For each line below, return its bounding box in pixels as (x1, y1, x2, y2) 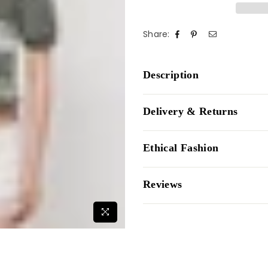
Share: (143, 28, 170, 40)
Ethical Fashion (143, 142, 219, 154)
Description (143, 69, 199, 81)
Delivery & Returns (143, 105, 238, 117)
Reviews (143, 178, 182, 190)
